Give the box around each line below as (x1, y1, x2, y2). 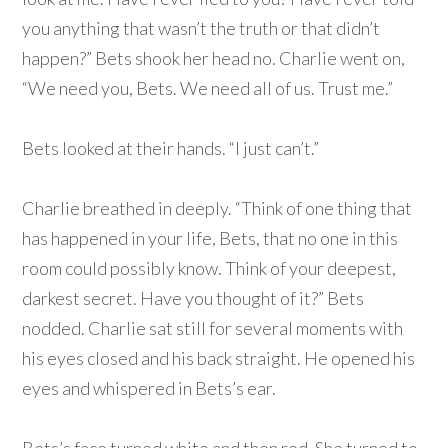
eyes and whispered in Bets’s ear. (22, 377, 277, 400)
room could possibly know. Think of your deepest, (22, 257, 397, 280)
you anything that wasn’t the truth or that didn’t (22, 17, 381, 40)
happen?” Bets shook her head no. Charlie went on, (22, 47, 406, 70)
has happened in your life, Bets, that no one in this (22, 227, 399, 250)
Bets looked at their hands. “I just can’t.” (22, 137, 320, 160)
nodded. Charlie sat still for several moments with (22, 317, 404, 340)
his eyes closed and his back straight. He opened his (22, 347, 416, 370)
